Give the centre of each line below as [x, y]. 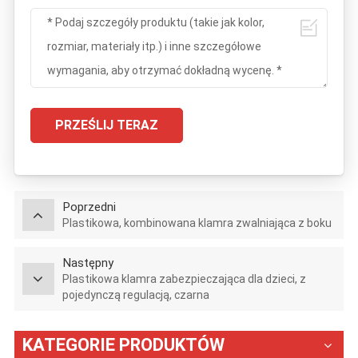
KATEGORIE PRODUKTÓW [123, 345]
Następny [88, 263]
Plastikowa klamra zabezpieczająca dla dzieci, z [184, 279]
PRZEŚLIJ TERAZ [106, 125]
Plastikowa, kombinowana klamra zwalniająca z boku [197, 223]
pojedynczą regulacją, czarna [135, 295]
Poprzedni [89, 207]
